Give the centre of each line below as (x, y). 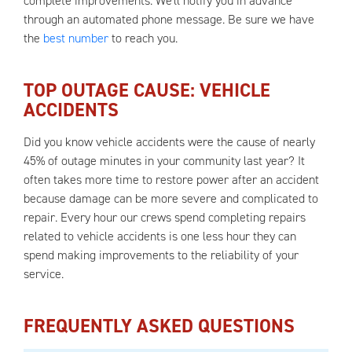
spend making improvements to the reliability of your (161, 255)
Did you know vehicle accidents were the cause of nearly (169, 142)
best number (76, 38)
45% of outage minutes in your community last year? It (164, 161)
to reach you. (143, 38)
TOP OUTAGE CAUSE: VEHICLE (147, 90)
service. (44, 274)
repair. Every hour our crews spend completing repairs (165, 217)
